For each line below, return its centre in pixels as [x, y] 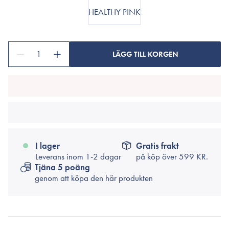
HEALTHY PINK [114, 12]
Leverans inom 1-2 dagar [78, 156]
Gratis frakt [157, 146]
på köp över [157, 156]
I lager [48, 146]
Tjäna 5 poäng [62, 167]
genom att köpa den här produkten [94, 178]
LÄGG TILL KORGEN [145, 54]
